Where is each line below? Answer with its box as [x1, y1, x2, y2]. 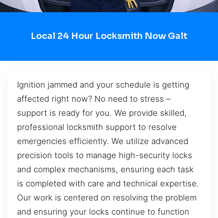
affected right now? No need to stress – [17, 93, 170, 104]
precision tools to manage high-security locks [17, 150, 192, 160]
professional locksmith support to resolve [17, 122, 177, 132]
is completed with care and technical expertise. [17, 178, 199, 188]
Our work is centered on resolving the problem [17, 192, 197, 202]
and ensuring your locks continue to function [17, 206, 189, 217]
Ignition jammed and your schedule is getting [17, 79, 189, 90]
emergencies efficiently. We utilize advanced [17, 136, 188, 146]
